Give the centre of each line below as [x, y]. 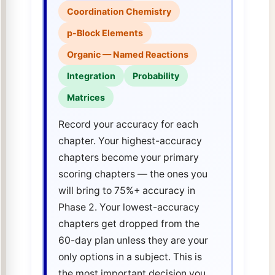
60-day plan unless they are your [133, 240]
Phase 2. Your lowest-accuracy [129, 207]
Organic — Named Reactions [127, 55]
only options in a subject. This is [130, 257]
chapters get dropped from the [129, 223]
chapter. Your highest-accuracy [130, 141]
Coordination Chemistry [119, 12]
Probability [156, 76]
